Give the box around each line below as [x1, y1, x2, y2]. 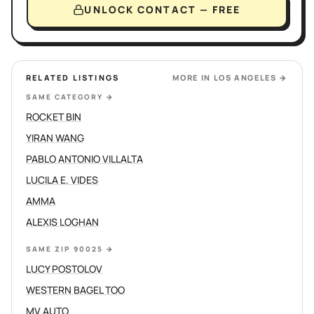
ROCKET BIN [26, 110, 81, 123]
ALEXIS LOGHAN [26, 215, 99, 228]
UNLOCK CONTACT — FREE [84, 3, 241, 16]
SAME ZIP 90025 [26, 244, 103, 254]
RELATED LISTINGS [26, 72, 120, 83]
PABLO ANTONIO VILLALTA [26, 152, 143, 165]
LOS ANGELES [213, 72, 277, 83]
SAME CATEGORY [26, 92, 103, 102]
